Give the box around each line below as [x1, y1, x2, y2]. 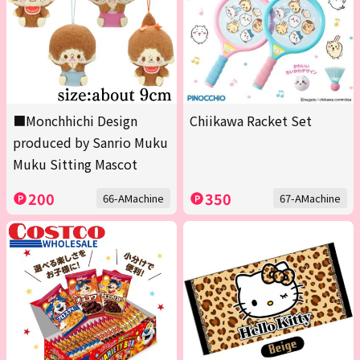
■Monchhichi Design [13, 111, 137, 131]
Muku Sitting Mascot [13, 154, 137, 174]
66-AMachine [103, 190, 164, 207]
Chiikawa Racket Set [190, 111, 312, 131]
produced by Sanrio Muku [13, 133, 168, 153]
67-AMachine [280, 190, 341, 207]
